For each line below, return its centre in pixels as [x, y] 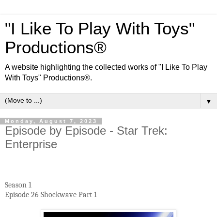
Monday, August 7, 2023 [51, 121]
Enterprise [31, 144]
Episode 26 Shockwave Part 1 [51, 194]
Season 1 [18, 185]
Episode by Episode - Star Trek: [86, 131]
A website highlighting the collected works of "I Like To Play [106, 67]
